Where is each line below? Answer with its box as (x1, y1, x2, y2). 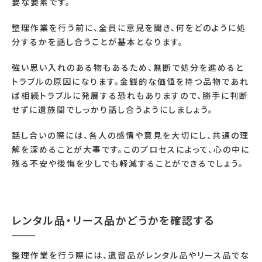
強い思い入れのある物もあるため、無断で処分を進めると (12, 61, 244, 74)
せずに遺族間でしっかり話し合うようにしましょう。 (12, 104, 213, 116)
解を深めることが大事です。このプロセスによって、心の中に (12, 143, 250, 156)
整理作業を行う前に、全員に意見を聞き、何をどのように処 (12, 22, 246, 34)
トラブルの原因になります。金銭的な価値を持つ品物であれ (12, 75, 249, 88)
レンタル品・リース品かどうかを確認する (12, 212, 215, 228)
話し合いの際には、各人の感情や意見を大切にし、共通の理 (12, 129, 249, 142)
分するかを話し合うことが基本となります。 (12, 36, 184, 48)
